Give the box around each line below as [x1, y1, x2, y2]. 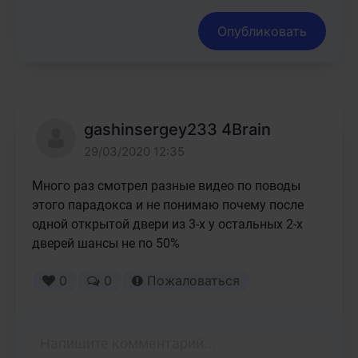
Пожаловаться [143, 272, 240, 288]
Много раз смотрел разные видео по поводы [32, 178, 300, 193]
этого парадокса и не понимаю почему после [32, 197, 304, 213]
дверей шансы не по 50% [32, 236, 180, 251]
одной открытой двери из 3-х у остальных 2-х [32, 217, 303, 232]
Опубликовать [217, 23, 307, 39]
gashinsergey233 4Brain [84, 120, 271, 139]
